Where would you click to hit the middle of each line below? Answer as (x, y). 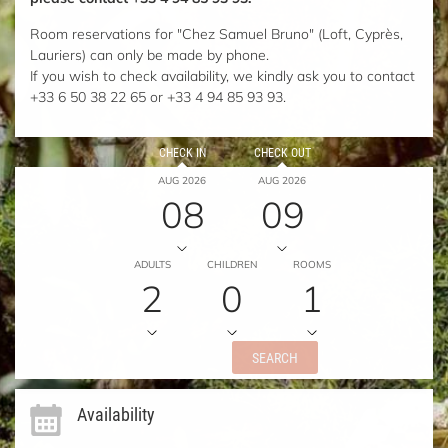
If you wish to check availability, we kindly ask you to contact (222, 75)
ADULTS (152, 264)
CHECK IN (182, 151)
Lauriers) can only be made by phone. (149, 54)
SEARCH (275, 357)
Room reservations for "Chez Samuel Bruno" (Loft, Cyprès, (216, 33)
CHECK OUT (282, 151)
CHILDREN (232, 264)
